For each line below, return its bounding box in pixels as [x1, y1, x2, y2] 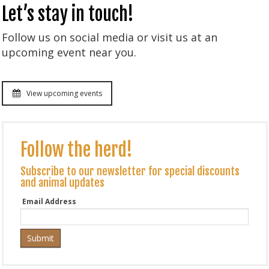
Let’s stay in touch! [1, 2, 134, 25]
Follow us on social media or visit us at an [1, 29, 217, 44]
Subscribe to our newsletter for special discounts [20, 165, 240, 178]
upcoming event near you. [1, 44, 136, 59]
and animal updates [20, 176, 104, 190]
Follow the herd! [20, 139, 133, 162]
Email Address [22, 196, 76, 207]
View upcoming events [26, 88, 102, 98]
